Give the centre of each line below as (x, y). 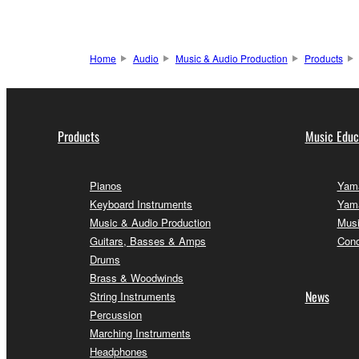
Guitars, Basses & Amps (148, 241)
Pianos (106, 186)
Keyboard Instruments (141, 204)
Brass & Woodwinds (137, 278)
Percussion (116, 315)
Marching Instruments (140, 333)
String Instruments (133, 296)
